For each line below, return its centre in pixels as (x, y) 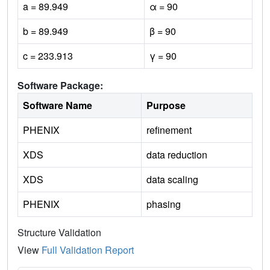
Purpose (166, 105)
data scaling (172, 179)
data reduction (177, 154)
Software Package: (60, 85)
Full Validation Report (88, 250)
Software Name (58, 105)
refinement (169, 130)
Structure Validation (59, 232)
